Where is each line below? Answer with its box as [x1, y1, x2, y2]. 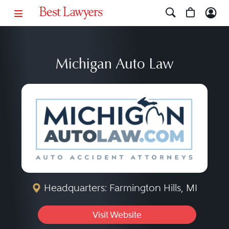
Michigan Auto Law [55, 58, 174, 72]
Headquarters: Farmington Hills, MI [41, 182, 197, 194]
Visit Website [93, 210, 142, 220]
